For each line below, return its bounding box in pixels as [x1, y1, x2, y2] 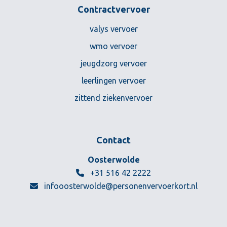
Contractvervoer [77, 4, 150, 14]
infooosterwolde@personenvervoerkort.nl [42, 181, 198, 191]
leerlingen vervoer [81, 76, 146, 85]
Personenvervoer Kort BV [113, 155, 205, 164]
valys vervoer [89, 24, 138, 33]
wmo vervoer [90, 42, 137, 51]
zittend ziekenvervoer [74, 93, 153, 102]
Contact [96, 135, 131, 145]
